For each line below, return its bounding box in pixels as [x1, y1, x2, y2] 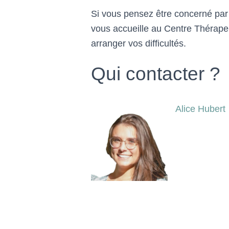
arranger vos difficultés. [91, 38, 187, 49]
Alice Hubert [175, 104, 226, 114]
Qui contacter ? [91, 63, 221, 84]
